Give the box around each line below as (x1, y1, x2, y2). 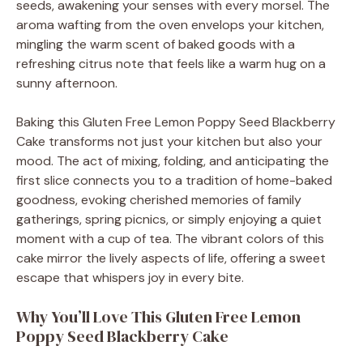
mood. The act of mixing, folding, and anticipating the (16, 152, 329, 169)
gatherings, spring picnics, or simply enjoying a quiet (16, 210, 322, 228)
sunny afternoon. (16, 74, 117, 92)
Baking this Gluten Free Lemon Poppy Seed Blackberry (16, 113, 335, 130)
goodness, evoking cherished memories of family (16, 190, 301, 208)
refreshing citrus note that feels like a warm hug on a (16, 54, 326, 72)
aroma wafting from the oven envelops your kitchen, (16, 15, 324, 33)
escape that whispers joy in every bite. (16, 268, 244, 286)
